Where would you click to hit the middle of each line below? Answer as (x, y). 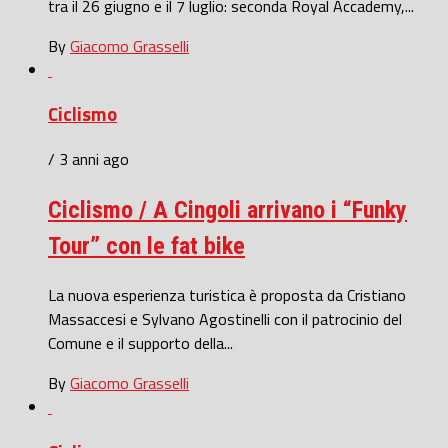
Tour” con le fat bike (146, 246)
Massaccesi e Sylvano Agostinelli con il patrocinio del (225, 318)
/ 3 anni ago (88, 159)
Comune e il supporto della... (140, 342)
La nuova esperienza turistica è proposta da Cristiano (227, 294)
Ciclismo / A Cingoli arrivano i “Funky (227, 210)
